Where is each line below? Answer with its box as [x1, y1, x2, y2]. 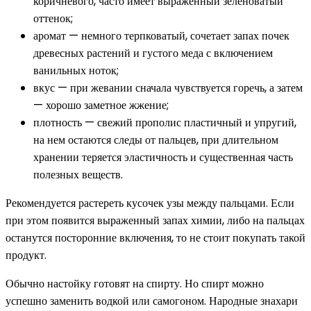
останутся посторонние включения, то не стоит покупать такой [6, 229, 305, 246]
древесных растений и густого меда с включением [33, 44, 273, 61]
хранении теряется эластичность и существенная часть [33, 149, 293, 165]
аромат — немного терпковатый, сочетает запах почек [33, 27, 289, 44]
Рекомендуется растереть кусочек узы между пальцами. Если [6, 194, 294, 211]
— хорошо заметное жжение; [33, 96, 169, 113]
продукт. [6, 246, 47, 263]
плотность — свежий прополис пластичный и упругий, [33, 114, 296, 131]
